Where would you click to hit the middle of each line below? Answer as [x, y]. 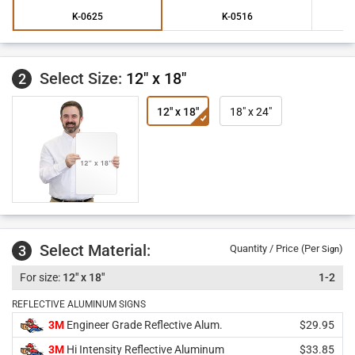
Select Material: [95, 250]
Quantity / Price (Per [276, 248]
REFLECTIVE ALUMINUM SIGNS [79, 304]
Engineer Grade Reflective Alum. [143, 325]
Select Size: [83, 78]
